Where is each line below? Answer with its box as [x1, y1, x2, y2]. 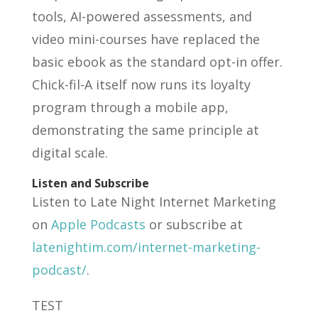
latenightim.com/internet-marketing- [31, 238, 261, 256]
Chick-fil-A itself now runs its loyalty [31, 76, 251, 94]
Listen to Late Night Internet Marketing [31, 193, 276, 211]
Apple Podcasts [50, 216, 146, 234]
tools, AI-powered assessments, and [31, 8, 252, 26]
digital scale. [31, 144, 108, 162]
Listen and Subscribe [31, 175, 149, 192]
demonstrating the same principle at [31, 121, 259, 139]
